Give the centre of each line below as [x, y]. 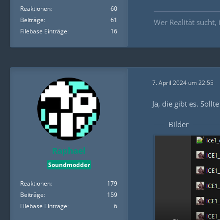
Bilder [178, 124]
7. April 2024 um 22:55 [183, 83]
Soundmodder [69, 165]
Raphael [69, 150]
